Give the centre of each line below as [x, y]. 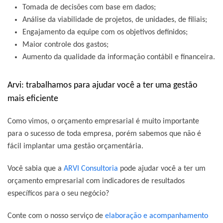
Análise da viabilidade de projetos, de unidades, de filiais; [115, 20]
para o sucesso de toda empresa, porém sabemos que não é [104, 134]
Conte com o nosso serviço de [56, 216]
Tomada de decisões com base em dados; [89, 7]
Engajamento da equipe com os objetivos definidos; [105, 32]
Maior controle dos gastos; [65, 45]
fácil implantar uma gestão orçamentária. [75, 146]
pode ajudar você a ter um [162, 168]
